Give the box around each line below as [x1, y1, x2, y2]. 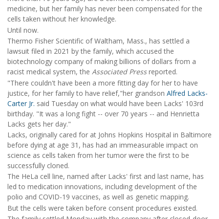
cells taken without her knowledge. [7, 14, 116, 24]
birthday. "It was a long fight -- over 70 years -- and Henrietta [7, 109, 199, 118]
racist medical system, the [7, 67, 92, 77]
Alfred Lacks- [167, 88, 208, 98]
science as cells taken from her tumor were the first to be [7, 150, 189, 160]
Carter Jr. [7, 98, 35, 108]
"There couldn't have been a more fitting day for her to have [7, 78, 198, 88]
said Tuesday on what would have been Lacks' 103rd [35, 98, 203, 108]
